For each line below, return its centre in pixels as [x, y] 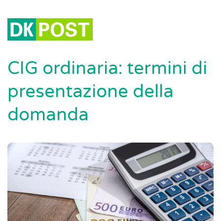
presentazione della [91, 92]
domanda [48, 115]
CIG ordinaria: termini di [107, 68]
